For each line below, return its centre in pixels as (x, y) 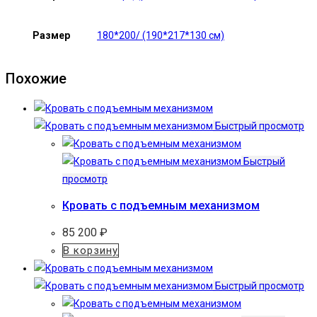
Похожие (36, 78)
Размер (51, 35)
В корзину (91, 250)
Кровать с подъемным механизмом (161, 206)
